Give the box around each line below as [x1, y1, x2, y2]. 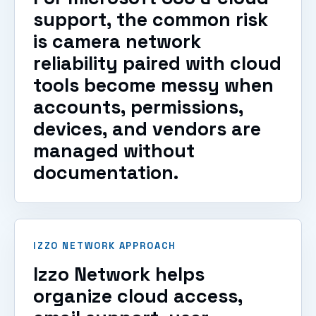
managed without [33, 138, 195, 163]
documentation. [33, 160, 178, 185]
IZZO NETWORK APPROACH [33, 239, 177, 252]
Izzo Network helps [33, 262, 205, 286]
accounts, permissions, [33, 95, 243, 119]
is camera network [33, 29, 201, 54]
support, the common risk [33, 7, 268, 32]
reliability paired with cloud [33, 51, 281, 75]
